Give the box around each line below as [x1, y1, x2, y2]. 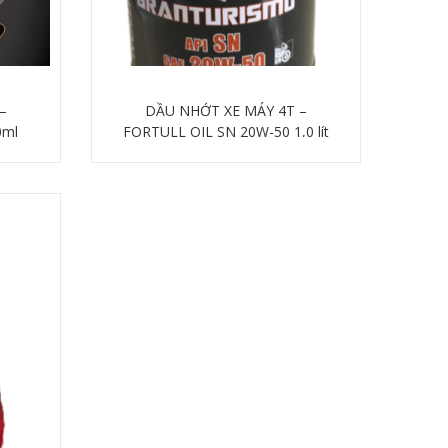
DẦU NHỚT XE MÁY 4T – [145, 100, 307, 120]
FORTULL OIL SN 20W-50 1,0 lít [123, 121, 329, 141]
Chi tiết [206, 152, 246, 171]
